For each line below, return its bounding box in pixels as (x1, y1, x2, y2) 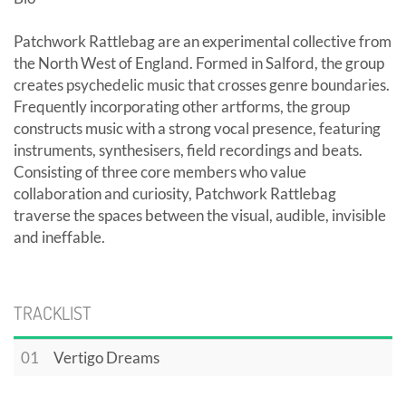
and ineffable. (14, 227, 105, 247)
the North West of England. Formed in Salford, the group (14, 53, 384, 73)
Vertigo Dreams (53, 348, 159, 368)
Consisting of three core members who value (14, 162, 306, 182)
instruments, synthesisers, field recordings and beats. (14, 140, 362, 160)
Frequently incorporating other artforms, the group (14, 97, 350, 117)
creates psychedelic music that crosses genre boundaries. (14, 75, 390, 95)
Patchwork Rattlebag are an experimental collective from (14, 32, 391, 52)
